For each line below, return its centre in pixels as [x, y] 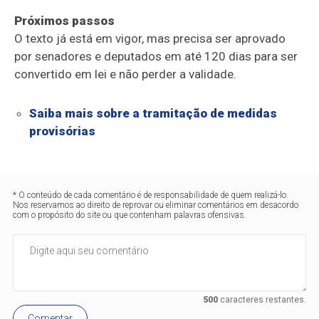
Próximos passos [65, 21]
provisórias [62, 131]
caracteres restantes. [262, 300]
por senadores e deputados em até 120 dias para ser [156, 56]
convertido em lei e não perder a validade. [126, 74]
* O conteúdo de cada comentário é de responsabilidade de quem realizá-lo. [151, 195]
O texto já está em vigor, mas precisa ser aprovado [150, 38]
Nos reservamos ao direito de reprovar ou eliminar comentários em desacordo [156, 205]
